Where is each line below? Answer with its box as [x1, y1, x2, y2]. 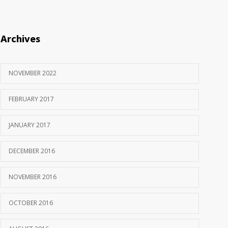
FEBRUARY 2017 [9, 95, 54, 103]
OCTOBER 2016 [9, 198, 53, 207]
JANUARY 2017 [9, 121, 50, 129]
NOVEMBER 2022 [9, 69, 56, 77]
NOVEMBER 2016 [9, 173, 56, 181]
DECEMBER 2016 [9, 147, 55, 155]
